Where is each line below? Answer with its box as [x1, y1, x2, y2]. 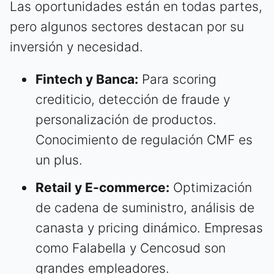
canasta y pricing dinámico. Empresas [35, 220, 263, 235]
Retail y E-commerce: [35, 179, 169, 195]
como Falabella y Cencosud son [35, 240, 226, 256]
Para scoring [138, 71, 217, 87]
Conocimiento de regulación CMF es [35, 131, 253, 147]
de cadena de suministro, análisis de [35, 199, 254, 215]
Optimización [169, 179, 252, 195]
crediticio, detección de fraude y [35, 91, 230, 107]
